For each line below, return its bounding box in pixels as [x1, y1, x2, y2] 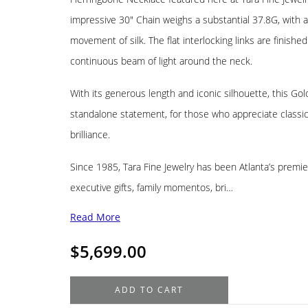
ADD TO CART [115, 284, 184, 296]
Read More [70, 210, 120, 224]
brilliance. [70, 128, 110, 142]
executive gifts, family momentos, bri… [70, 181, 233, 195]
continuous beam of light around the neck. [70, 54, 252, 68]
